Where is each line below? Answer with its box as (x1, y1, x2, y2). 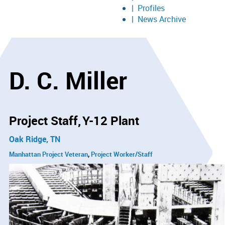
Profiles (138, 3, 165, 14)
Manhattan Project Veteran (9, 150, 88, 159)
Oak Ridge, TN (9, 134, 60, 145)
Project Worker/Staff (91, 150, 153, 159)
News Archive (138, 14, 186, 25)
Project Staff (9, 113, 78, 129)
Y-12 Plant (82, 113, 139, 129)
